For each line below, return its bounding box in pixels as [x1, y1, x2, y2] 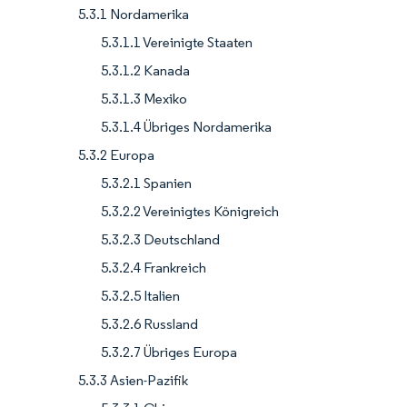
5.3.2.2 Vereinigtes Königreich [101, 202, 279, 220]
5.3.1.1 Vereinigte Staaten [101, 33, 253, 51]
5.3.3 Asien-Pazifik [78, 371, 188, 389]
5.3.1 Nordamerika [78, 5, 189, 23]
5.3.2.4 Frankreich [101, 258, 206, 276]
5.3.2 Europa [78, 145, 154, 164]
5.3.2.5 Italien [101, 286, 180, 304]
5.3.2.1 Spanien [101, 174, 192, 192]
